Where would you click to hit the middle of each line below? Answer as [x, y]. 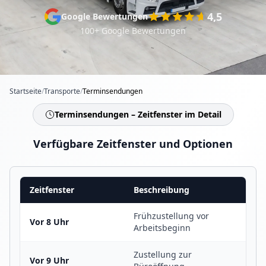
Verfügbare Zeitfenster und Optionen [133, 144]
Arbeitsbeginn [162, 228]
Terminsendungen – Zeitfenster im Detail [138, 114]
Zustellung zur [163, 254]
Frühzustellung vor [171, 216]
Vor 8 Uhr [49, 222]
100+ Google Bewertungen [133, 31]
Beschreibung [161, 190]
